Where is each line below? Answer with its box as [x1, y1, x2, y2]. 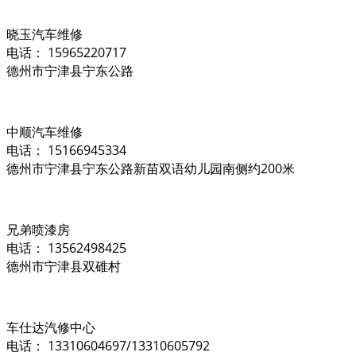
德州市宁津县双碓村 [6, 257, 121, 275]
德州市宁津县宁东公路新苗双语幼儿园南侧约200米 [6, 159, 295, 177]
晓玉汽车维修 [6, 25, 83, 43]
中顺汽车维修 [6, 122, 83, 141]
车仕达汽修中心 [6, 318, 95, 336]
